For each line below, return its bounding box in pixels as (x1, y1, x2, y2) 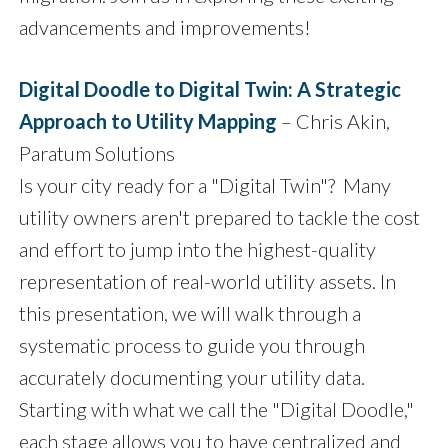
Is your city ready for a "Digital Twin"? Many (19, 173, 391, 198)
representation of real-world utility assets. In (19, 269, 396, 294)
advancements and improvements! (19, 15, 311, 40)
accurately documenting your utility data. (19, 365, 365, 390)
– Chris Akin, (277, 109, 390, 134)
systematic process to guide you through (19, 333, 365, 358)
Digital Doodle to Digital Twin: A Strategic (19, 77, 401, 102)
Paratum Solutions (19, 141, 175, 166)
